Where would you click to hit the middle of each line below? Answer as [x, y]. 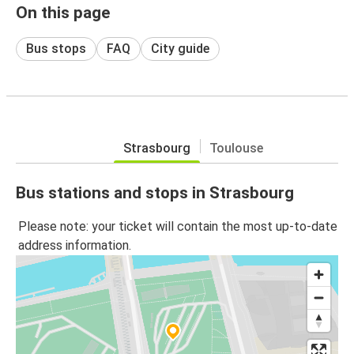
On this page [63, 12]
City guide [180, 48]
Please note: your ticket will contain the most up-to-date [178, 227]
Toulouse [236, 148]
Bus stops [56, 48]
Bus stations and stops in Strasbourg [155, 192]
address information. [75, 246]
